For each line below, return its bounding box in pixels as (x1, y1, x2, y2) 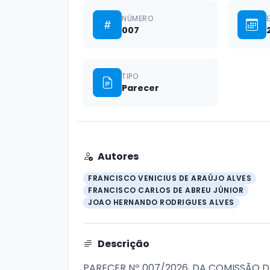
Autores (98, 149, 139, 163)
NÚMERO (122, 13, 153, 24)
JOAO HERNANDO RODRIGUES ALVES (88, 197, 234, 207)
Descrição (98, 237, 149, 251)
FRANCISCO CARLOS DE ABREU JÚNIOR (88, 185, 243, 195)
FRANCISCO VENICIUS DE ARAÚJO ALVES (88, 173, 251, 183)
